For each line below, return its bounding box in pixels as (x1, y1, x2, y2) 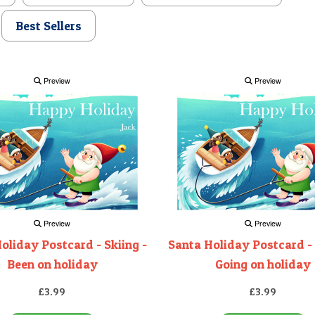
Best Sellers (15, 18, 82, 33)
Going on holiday (215, 257, 311, 272)
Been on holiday (6, 257, 98, 272)
